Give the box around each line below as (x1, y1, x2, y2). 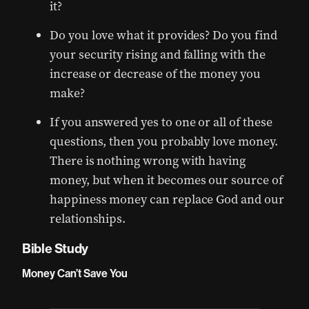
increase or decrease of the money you (50, 66, 261, 82)
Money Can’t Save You (22, 267, 128, 280)
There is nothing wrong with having (50, 152, 246, 169)
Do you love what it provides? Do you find (50, 27, 277, 43)
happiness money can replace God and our (50, 191, 284, 208)
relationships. (50, 210, 126, 227)
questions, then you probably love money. (50, 133, 278, 150)
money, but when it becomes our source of (50, 172, 283, 188)
